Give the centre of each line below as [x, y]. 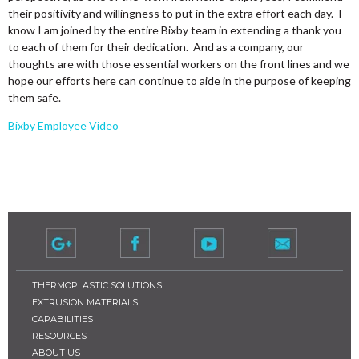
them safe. [34, 98]
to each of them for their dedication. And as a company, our [156, 47]
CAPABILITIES [63, 319]
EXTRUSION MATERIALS [85, 303]
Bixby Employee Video [63, 126]
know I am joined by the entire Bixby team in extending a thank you [175, 30]
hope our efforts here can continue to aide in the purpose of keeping [179, 81]
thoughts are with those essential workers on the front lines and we [179, 64]
